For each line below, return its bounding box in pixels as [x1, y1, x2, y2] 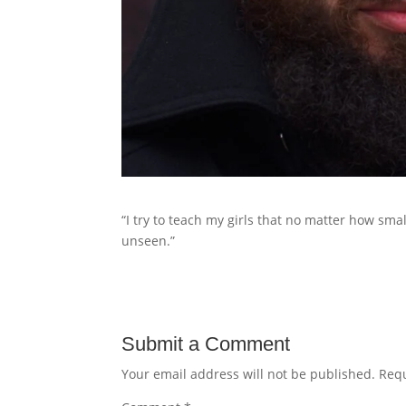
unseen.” [121, 231, 176, 249]
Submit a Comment [121, 332, 291, 355]
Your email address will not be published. [121, 364, 376, 382]
